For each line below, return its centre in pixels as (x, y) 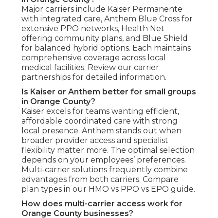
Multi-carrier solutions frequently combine (105, 170)
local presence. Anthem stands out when (101, 131)
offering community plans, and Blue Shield (105, 38)
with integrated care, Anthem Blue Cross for (107, 19)
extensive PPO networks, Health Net (93, 29)
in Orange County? (58, 102)
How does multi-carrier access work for (102, 204)
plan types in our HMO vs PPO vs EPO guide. (108, 189)
